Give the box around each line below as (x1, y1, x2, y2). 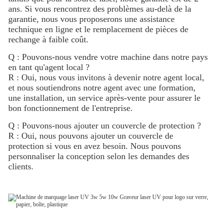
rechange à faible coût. (8, 34, 89, 44)
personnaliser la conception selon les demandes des (8, 151, 189, 161)
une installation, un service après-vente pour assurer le (8, 92, 200, 103)
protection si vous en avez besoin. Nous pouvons (8, 141, 181, 151)
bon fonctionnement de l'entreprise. (8, 103, 133, 113)
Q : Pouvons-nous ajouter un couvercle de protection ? (8, 120, 201, 130)
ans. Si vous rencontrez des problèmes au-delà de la (8, 3, 191, 14)
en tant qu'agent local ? (8, 62, 90, 72)
